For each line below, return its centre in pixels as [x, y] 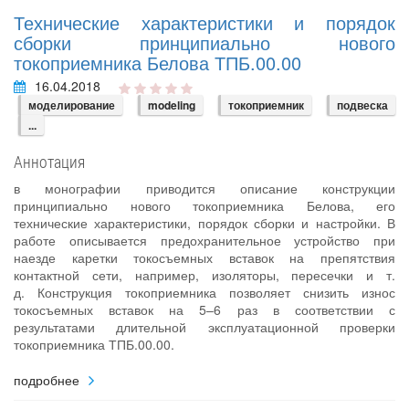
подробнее [47, 380]
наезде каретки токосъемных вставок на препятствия [204, 258]
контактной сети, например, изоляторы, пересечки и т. [204, 275]
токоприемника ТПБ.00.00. [94, 345]
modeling [172, 105]
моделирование [72, 105]
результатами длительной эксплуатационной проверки [204, 327]
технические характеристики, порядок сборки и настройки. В [204, 223]
